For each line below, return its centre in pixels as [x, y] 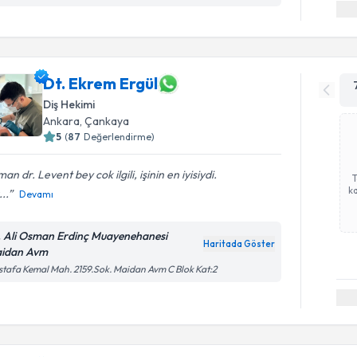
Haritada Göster [239, 243]
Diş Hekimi [69, 104]
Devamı [37, 194]
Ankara [62, 121]
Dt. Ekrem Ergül [101, 83]
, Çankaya [105, 121]
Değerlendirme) [120, 136]
